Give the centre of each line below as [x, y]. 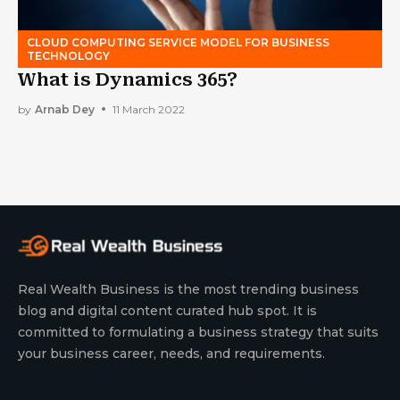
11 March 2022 [149, 109]
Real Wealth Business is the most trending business [188, 290]
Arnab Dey [65, 109]
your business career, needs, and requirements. [171, 354]
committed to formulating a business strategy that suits [198, 333]
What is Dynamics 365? [128, 80]
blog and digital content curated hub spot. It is [167, 311]
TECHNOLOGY [68, 56]
